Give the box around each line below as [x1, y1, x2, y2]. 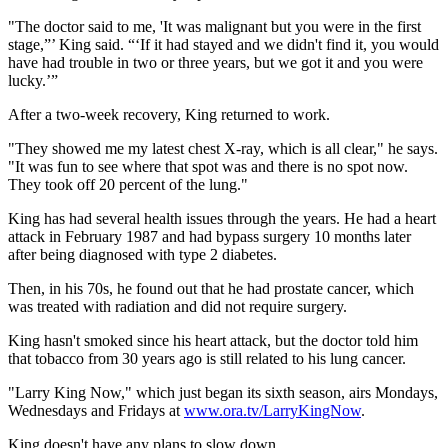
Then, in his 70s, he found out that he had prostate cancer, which [8, 280, 414, 298]
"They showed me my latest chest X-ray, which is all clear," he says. [8, 140, 438, 158]
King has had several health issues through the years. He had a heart [8, 210, 436, 228]
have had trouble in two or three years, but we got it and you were [8, 54, 423, 72]
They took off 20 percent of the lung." [8, 176, 248, 194]
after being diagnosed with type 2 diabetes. [8, 246, 277, 264]
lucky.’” [8, 72, 58, 90]
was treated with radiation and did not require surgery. [8, 298, 347, 316]
